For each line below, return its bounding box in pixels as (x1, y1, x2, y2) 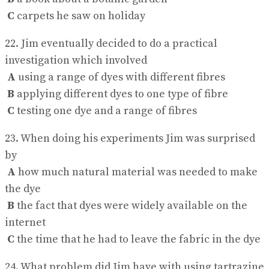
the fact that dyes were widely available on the (14, 199, 247, 213)
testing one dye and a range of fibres (14, 104, 197, 118)
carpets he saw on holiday (14, 9, 145, 23)
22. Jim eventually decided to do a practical (5, 37, 217, 51)
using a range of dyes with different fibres (16, 70, 225, 85)
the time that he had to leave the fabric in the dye (14, 232, 261, 247)
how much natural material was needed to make (16, 165, 258, 180)
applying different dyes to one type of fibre (14, 87, 228, 101)
